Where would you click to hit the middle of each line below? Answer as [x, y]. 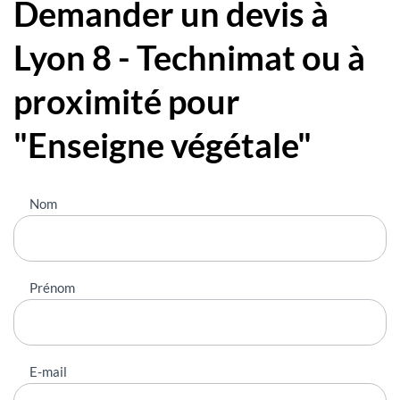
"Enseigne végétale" [162, 145]
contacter [46, 225]
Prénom [52, 287]
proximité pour [127, 101]
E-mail [48, 371]
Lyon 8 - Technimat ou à [189, 58]
